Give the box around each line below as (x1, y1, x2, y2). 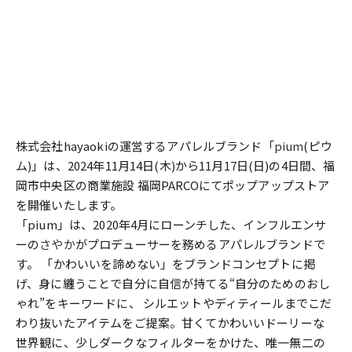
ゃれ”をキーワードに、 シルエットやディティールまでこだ (16, 295, 332, 311)
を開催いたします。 (16, 196, 123, 213)
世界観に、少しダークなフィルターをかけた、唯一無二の (16, 334, 325, 350)
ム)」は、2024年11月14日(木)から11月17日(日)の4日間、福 (16, 157, 335, 174)
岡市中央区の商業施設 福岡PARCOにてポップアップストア (16, 177, 330, 193)
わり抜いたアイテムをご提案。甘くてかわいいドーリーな (16, 314, 324, 331)
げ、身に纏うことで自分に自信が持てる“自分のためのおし (16, 275, 331, 291)
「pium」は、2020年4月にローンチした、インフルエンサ (16, 216, 327, 233)
